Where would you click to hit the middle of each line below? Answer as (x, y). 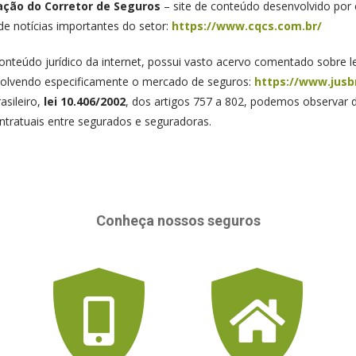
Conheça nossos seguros (178, 221)
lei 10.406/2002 (84, 101)
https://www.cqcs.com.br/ (246, 26)
